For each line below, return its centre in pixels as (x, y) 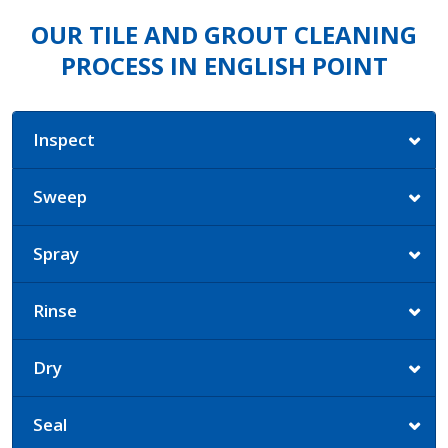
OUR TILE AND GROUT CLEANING (224, 34)
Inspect (64, 139)
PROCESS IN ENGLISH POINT (224, 65)
